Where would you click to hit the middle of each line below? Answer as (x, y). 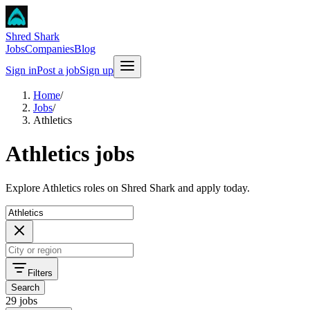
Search (25, 287)
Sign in (21, 70)
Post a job (58, 70)
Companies (49, 49)
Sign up (97, 70)
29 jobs (21, 300)
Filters (40, 273)
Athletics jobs (70, 154)
